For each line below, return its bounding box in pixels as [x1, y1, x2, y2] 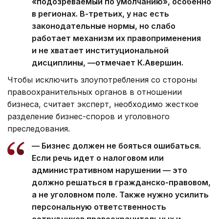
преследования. [7, 123, 70, 133]
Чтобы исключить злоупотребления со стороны [7, 74, 197, 85]
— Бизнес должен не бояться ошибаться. [32, 140, 201, 151]
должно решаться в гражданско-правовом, [32, 177, 211, 187]
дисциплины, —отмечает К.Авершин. [32, 57, 183, 67]
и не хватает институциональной [32, 45, 169, 55]
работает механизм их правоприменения [32, 33, 201, 43]
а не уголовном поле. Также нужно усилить [32, 189, 209, 199]
